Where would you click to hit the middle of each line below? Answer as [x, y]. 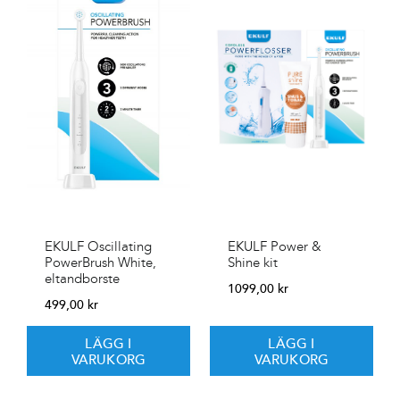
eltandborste [82, 278]
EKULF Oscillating [98, 246]
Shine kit [253, 262]
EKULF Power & [275, 246]
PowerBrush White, [100, 262]
